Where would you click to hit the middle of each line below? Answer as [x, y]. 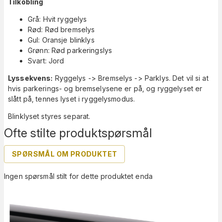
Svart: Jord [46, 60]
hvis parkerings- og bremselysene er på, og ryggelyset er [105, 88]
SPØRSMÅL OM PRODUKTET [65, 154]
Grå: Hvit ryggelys [57, 19]
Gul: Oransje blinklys [61, 40]
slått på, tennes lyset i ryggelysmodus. [72, 99]
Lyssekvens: [30, 78]
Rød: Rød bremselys [61, 29]
